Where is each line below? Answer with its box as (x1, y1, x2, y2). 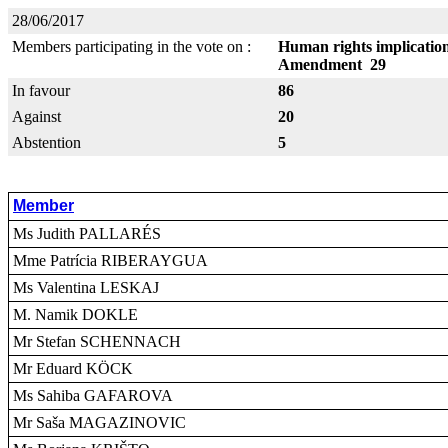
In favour (12, 82, 70, 99)
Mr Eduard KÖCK (13, 360, 133, 377)
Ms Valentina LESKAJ (13, 279, 159, 296)
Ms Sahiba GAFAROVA (13, 387, 173, 404)
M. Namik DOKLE (13, 306, 138, 323)
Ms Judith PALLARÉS (13, 225, 161, 242)
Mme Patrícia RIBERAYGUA (13, 252, 208, 269)
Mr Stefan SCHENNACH (13, 333, 181, 350)
